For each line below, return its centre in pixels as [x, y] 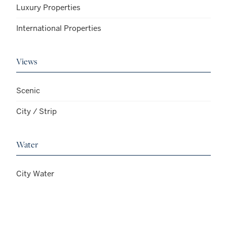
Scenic [28, 90]
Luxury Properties [48, 7]
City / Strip [36, 111]
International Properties [59, 28]
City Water [35, 173]
